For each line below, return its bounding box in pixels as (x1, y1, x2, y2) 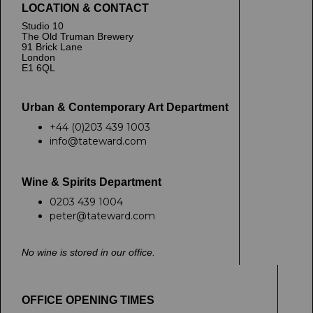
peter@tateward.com (50, 210, 155, 222)
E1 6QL (22, 62, 55, 73)
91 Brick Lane (22, 41, 82, 52)
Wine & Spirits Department (22, 176, 161, 188)
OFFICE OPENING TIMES (22, 294, 154, 306)
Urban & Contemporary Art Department (22, 101, 228, 113)
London (22, 52, 55, 63)
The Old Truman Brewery (22, 31, 133, 42)
